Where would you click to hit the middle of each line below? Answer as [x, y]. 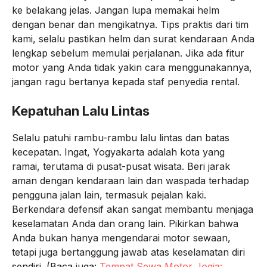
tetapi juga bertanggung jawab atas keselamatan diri [128, 252]
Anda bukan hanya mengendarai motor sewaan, [121, 238]
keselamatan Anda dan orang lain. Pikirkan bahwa [125, 223]
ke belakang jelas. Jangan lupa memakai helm [116, 10]
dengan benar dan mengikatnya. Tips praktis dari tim [130, 24]
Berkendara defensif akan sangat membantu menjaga [133, 209]
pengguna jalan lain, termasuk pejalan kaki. [109, 195]
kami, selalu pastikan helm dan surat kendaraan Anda [133, 39]
